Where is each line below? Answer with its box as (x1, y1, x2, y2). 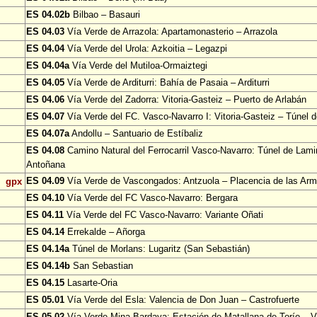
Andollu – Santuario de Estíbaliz (69, 128, 203, 139)
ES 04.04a (26, 60, 69, 71)
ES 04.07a (26, 128, 69, 139)
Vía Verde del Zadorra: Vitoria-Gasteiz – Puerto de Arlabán (64, 94, 306, 105)
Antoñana (26, 159, 65, 171)
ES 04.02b (26, 9, 70, 21)
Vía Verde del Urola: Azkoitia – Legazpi (64, 43, 227, 54)
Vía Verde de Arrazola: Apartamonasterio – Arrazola (64, 26, 277, 38)
